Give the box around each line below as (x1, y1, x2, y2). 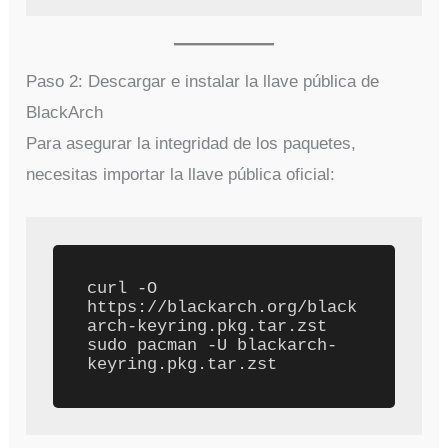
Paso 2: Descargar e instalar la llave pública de (26, 72, 380, 92)
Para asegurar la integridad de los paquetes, (26, 134, 357, 154)
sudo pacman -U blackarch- (87, 335, 338, 355)
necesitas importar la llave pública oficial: (26, 165, 336, 185)
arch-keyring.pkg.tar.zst (87, 316, 328, 336)
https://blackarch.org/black (87, 297, 358, 317)
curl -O (87, 278, 158, 298)
